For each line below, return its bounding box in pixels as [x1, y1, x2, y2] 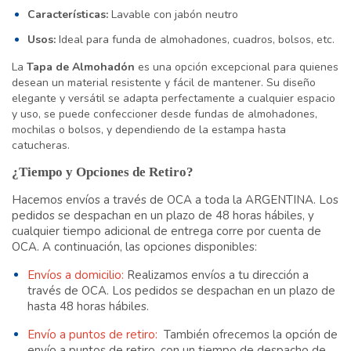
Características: [27, 7, 108, 23]
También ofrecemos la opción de [164, 327, 338, 343]
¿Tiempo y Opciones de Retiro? [12, 165, 194, 180]
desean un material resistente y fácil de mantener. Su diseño [12, 75, 316, 91]
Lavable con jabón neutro [108, 7, 238, 23]
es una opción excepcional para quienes [138, 60, 338, 75]
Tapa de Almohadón [27, 60, 138, 75]
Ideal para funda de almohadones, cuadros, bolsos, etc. [56, 32, 335, 48]
